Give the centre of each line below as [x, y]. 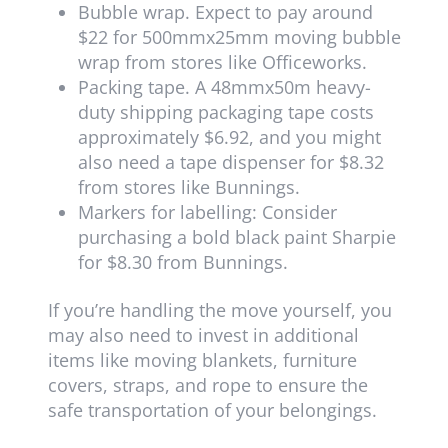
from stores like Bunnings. [188, 187]
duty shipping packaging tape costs [225, 112]
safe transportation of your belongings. [212, 410]
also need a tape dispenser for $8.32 [230, 162]
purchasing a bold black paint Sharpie [236, 237]
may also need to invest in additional [203, 335]
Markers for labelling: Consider [207, 212]
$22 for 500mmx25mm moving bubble [239, 37]
